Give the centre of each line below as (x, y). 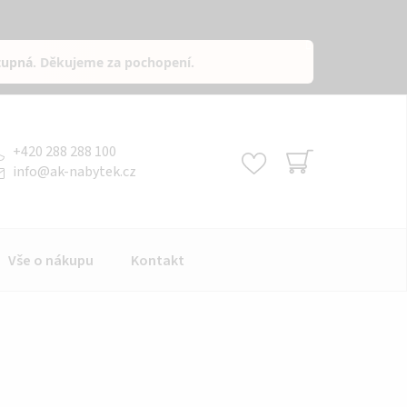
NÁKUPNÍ (323, 183)
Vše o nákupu (51, 260)
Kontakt (158, 260)
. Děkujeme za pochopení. (114, 62)
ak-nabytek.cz (93, 171)
